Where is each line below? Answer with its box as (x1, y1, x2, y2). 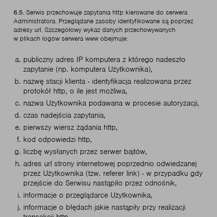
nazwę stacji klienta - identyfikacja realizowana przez (23, 77, 191, 86)
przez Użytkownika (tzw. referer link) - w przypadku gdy (23, 169, 202, 178)
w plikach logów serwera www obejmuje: (14, 34, 128, 43)
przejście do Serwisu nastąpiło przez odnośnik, (23, 178, 177, 188)
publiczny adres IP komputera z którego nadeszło (23, 55, 186, 64)
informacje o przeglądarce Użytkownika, (23, 190, 153, 200)
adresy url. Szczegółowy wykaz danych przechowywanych (14, 26, 175, 34)
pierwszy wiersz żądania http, (23, 123, 118, 132)
